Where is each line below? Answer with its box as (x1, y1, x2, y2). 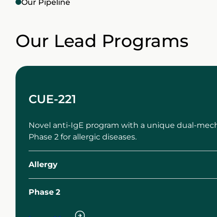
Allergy (28, 159, 58, 169)
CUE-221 (28, 92, 76, 106)
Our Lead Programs (15, 30, 188, 51)
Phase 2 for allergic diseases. (28, 132, 137, 141)
